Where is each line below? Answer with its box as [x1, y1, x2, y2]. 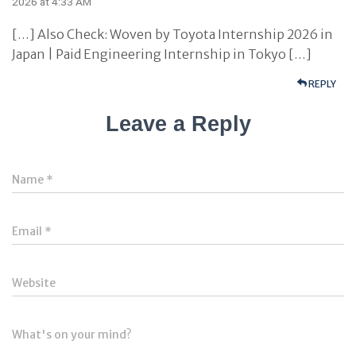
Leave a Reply [105, 112, 251, 136]
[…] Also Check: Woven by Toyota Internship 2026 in [12, 26, 333, 42]
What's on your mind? [12, 327, 132, 342]
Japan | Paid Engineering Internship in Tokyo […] [12, 46, 311, 62]
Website [12, 276, 56, 290]
